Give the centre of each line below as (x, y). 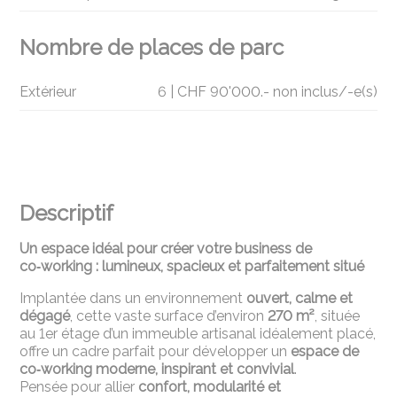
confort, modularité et (210, 386)
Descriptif (67, 213)
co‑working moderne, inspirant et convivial (157, 369)
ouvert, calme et (300, 298)
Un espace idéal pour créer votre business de (166, 248)
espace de (325, 351)
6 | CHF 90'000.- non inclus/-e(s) (267, 91)
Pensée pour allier (79, 386)
